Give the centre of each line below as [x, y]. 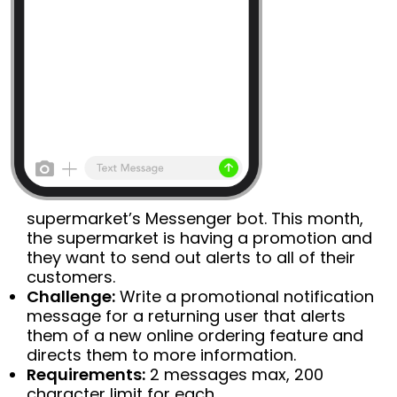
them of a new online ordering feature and [195, 336]
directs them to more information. [161, 355]
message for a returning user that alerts [186, 316]
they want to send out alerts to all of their [191, 258]
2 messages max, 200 [234, 375]
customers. [71, 277]
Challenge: [71, 297]
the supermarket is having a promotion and [199, 238]
